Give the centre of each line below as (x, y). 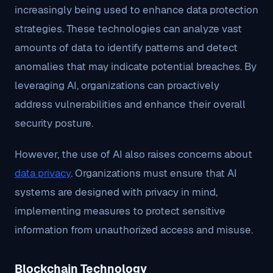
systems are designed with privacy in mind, (116, 192)
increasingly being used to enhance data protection (136, 10)
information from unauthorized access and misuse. (134, 230)
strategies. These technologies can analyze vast (128, 29)
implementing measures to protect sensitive (120, 211)
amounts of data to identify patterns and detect (126, 48)
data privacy (43, 173)
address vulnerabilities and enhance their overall (130, 104)
